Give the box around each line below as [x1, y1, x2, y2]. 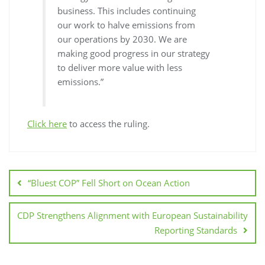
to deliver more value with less [57, 61, 183, 73]
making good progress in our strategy [57, 47, 211, 59]
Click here [27, 118, 67, 130]
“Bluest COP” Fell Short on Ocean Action [28, 177, 190, 189]
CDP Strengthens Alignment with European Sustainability [17, 209, 248, 222]
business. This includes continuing [57, 4, 196, 17]
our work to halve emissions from [57, 18, 196, 31]
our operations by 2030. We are [57, 33, 188, 45]
